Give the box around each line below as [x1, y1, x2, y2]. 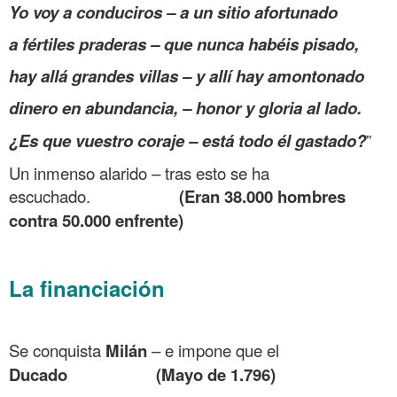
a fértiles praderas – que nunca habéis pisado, [9, 31, 359, 56]
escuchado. [9, 183, 175, 207]
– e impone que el [147, 338, 279, 362]
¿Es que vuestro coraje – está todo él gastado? [9, 128, 366, 152]
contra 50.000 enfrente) [9, 207, 183, 232]
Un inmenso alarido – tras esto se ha [9, 160, 269, 184]
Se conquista [9, 338, 105, 362]
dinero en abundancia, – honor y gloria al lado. [9, 95, 362, 120]
